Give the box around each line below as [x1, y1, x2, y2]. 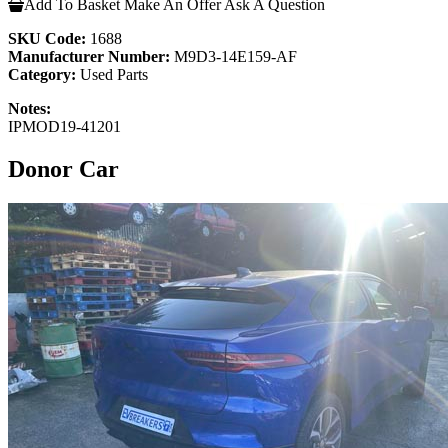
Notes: [8, 99, 51, 117]
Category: [8, 65, 76, 83]
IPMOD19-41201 [8, 117, 121, 135]
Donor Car [8, 155, 119, 182]
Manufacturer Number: [8, 47, 170, 65]
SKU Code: [8, 29, 86, 47]
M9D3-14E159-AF [170, 47, 297, 65]
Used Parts [76, 65, 148, 83]
